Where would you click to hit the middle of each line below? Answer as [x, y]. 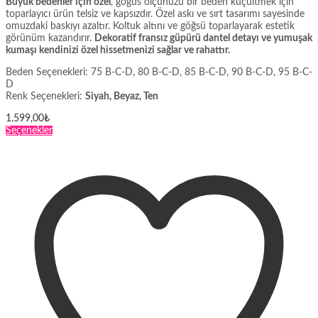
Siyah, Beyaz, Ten [122, 97]
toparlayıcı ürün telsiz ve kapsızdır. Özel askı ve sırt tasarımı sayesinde [155, 15]
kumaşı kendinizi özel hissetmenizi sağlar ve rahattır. [118, 51]
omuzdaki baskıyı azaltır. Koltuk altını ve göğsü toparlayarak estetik [150, 27]
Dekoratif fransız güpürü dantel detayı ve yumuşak [203, 39]
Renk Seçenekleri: [45, 97]
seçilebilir [71, 239]
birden [66, 154]
